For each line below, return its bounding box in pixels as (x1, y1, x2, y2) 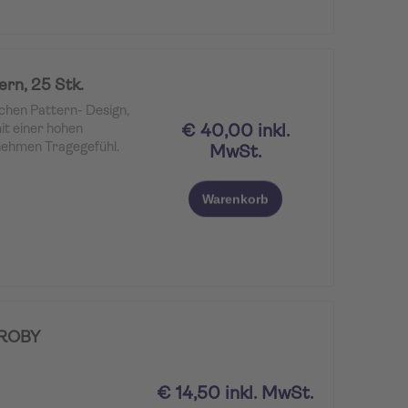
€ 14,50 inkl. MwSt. (158, 384, 314, 403)
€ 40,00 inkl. (181, 122, 290, 141)
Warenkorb (202, 191, 270, 207)
